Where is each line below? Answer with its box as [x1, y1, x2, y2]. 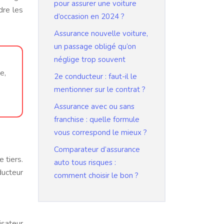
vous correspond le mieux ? [54, 127, 147, 137]
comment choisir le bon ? [54, 170, 138, 180]
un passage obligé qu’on [54, 41, 136, 51]
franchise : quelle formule [54, 114, 139, 124]
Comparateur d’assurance [54, 144, 140, 154]
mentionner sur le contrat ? [54, 84, 145, 94]
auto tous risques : [54, 157, 116, 167]
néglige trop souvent [54, 54, 125, 64]
